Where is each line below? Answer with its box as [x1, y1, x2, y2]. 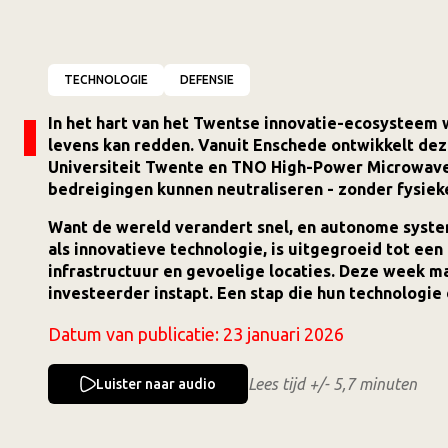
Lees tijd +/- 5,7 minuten [248, 375, 417, 393]
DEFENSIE [180, 73, 234, 86]
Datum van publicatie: [48, 324, 223, 344]
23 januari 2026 [233, 324, 344, 344]
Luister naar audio [96, 376, 216, 392]
